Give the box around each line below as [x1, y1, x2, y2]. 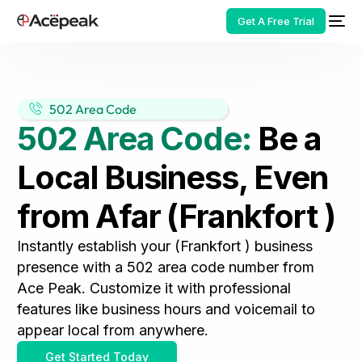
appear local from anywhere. [17, 322, 209, 339]
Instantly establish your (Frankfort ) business [17, 238, 314, 255]
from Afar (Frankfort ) [17, 196, 335, 236]
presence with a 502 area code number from [17, 259, 315, 276]
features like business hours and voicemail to [17, 301, 316, 318]
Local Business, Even [17, 158, 328, 197]
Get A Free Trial [237, 15, 314, 27]
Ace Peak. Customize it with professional [17, 280, 292, 297]
